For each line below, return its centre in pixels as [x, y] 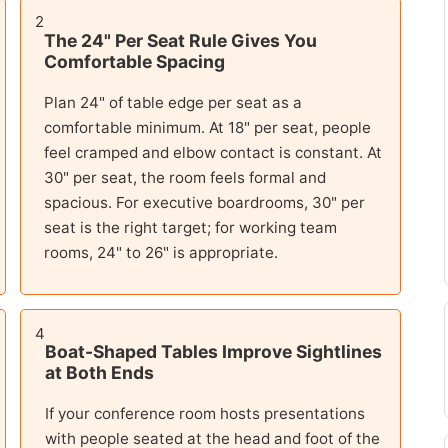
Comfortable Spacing [134, 61]
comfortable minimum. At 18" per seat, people [207, 127]
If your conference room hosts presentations [204, 413]
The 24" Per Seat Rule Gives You [180, 40]
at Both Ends [99, 373]
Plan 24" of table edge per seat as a [172, 102]
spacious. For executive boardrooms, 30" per [204, 202]
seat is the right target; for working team [190, 227]
